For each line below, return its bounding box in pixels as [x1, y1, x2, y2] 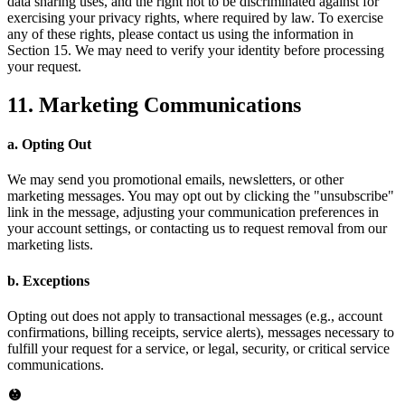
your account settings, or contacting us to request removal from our [7, 221, 387, 237]
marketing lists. [7, 237, 93, 253]
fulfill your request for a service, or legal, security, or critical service [7, 340, 390, 356]
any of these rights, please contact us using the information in [7, 25, 353, 42]
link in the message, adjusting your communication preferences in [7, 204, 379, 221]
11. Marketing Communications [7, 92, 301, 117]
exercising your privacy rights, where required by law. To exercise [7, 9, 383, 25]
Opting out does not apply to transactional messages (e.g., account [7, 307, 382, 324]
